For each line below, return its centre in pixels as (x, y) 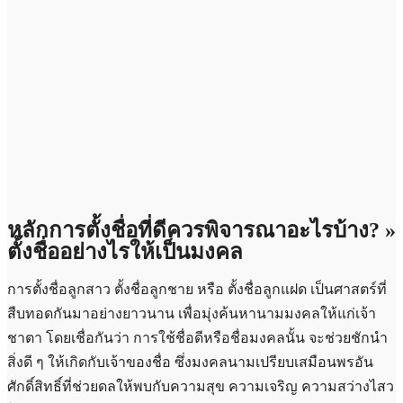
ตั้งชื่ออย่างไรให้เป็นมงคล (125, 252)
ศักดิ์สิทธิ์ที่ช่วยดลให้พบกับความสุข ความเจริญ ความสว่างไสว (201, 387)
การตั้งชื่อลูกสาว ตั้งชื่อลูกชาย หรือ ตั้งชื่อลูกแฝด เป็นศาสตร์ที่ (197, 290)
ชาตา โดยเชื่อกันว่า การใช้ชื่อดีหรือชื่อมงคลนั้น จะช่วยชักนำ (197, 338)
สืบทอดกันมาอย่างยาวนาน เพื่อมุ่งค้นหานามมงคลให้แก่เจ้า (192, 314)
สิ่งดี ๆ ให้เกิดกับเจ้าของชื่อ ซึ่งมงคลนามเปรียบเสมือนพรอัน (190, 363)
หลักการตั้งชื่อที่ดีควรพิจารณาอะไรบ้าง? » (201, 231)
